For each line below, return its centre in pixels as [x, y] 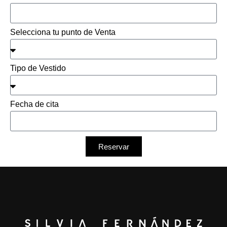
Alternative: [32, 163]
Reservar [113, 146]
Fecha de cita [34, 104]
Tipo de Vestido [38, 68]
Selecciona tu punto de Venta [63, 32]
